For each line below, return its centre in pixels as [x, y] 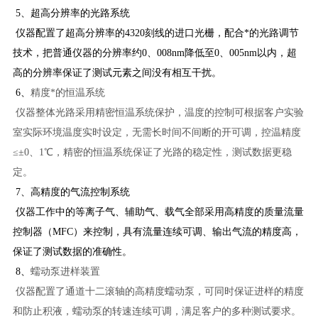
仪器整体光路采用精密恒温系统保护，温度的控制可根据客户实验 [158, 112]
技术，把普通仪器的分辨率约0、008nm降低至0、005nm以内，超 [154, 53]
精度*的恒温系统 [67, 92]
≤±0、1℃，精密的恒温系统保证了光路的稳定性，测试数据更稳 [152, 152]
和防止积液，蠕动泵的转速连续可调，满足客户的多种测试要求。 [157, 311]
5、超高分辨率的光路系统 [71, 13]
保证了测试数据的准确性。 [72, 251]
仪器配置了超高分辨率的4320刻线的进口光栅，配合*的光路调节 [155, 33]
